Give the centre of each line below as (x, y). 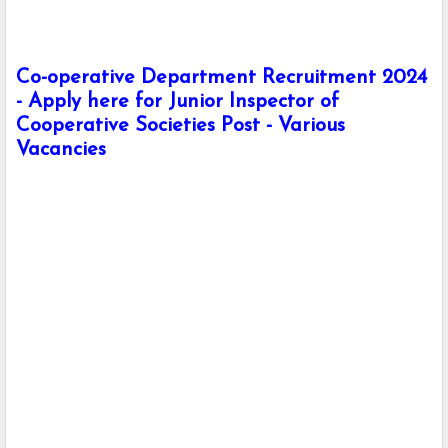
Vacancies (61, 150)
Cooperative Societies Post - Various (180, 126)
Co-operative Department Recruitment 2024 (221, 78)
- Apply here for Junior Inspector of (177, 102)
